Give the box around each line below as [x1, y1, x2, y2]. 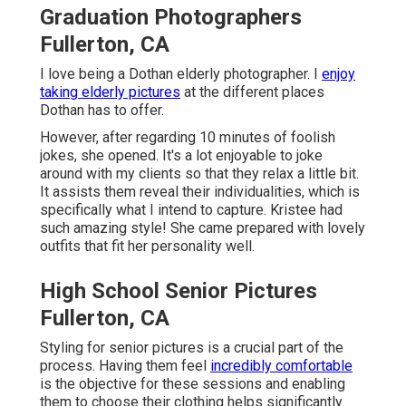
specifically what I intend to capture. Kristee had [40, 200, 343, 218]
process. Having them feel [40, 356, 210, 374]
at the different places [180, 82, 324, 101]
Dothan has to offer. [40, 101, 164, 119]
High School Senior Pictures [40, 277, 317, 304]
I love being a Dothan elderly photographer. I [40, 64, 322, 82]
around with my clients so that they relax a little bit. [40, 164, 359, 182]
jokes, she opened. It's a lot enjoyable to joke [40, 146, 323, 164]
